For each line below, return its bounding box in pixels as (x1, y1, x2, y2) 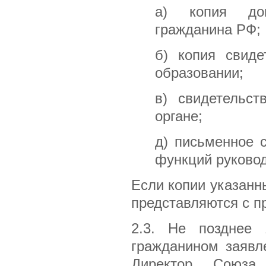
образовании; (155, 65, 243, 81)
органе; (155, 108, 202, 124)
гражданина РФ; (155, 21, 261, 37)
